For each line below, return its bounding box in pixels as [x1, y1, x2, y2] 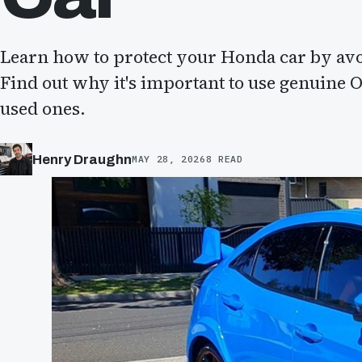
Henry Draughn [32, 151, 132, 167]
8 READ [205, 153, 243, 165]
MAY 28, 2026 [132, 153, 206, 165]
